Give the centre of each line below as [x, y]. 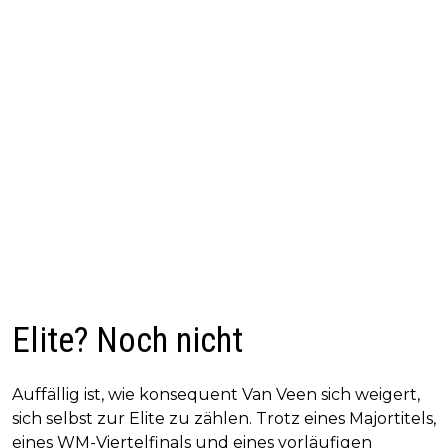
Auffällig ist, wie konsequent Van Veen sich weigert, [216, 395]
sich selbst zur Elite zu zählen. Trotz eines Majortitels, [224, 419]
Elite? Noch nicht [127, 341]
